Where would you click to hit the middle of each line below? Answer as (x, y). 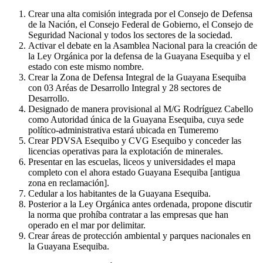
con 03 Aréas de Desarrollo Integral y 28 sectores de (125, 87)
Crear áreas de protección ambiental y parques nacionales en (139, 235)
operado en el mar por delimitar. (87, 225)
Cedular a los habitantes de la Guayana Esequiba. (119, 193)
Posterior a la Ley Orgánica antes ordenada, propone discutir (140, 204)
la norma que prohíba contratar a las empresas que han (128, 214)
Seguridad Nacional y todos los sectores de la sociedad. (130, 35)
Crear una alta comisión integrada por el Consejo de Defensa (140, 14)
